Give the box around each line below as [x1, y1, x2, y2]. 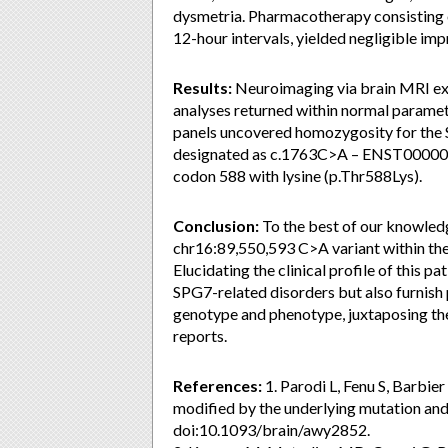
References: [173, 376, 262, 395]
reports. [173, 326, 227, 345]
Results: [173, 78, 232, 97]
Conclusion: [173, 216, 259, 235]
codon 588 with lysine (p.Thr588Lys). [173, 166, 422, 185]
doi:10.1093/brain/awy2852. [173, 420, 370, 439]
